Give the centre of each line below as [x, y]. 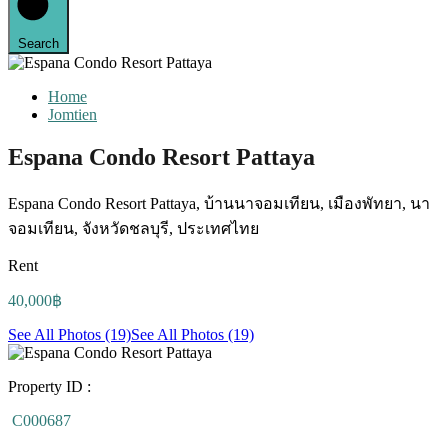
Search [38, 44]
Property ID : [49, 387]
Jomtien [72, 115]
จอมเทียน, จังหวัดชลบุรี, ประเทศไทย [133, 229]
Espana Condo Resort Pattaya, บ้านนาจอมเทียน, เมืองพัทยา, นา [219, 204]
